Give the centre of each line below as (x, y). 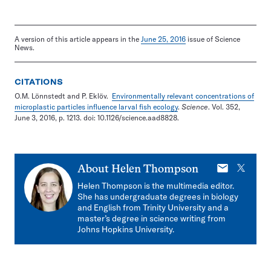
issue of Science (213, 39)
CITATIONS (39, 82)
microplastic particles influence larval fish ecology (96, 107)
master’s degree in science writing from (152, 218)
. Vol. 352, (224, 107)
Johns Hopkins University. (126, 229)
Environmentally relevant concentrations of (183, 96)
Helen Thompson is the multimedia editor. (156, 186)
